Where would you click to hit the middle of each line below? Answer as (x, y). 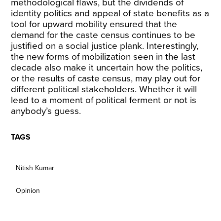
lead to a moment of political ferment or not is (104, 100)
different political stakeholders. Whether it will (104, 89)
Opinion (28, 191)
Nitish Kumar (35, 168)
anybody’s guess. (46, 111)
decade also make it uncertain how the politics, (107, 68)
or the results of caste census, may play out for (106, 78)
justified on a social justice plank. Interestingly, (105, 46)
